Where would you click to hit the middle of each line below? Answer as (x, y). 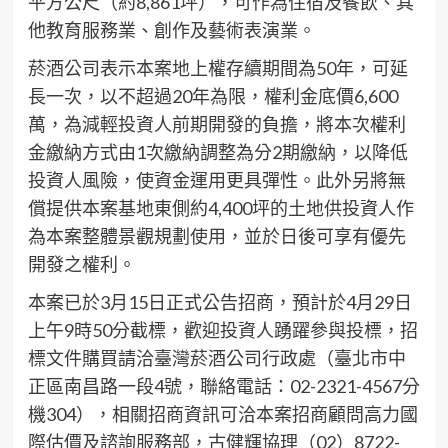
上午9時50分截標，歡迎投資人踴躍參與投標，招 (222, 330)
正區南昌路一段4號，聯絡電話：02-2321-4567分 (223, 386)
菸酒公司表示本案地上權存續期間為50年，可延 (217, 68)
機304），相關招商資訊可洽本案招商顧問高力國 (222, 414)
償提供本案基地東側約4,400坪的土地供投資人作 (220, 208)
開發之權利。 (81, 264)
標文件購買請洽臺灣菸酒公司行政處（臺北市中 (216, 358)
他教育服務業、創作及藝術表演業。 (171, 30)
